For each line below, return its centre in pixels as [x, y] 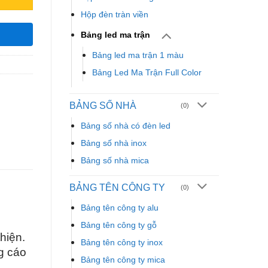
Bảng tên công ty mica [123, 259]
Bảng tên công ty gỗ [119, 225]
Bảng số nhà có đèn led [126, 125]
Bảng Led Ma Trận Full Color [147, 73]
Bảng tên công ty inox [122, 242]
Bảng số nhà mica [115, 160]
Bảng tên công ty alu [120, 207]
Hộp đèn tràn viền [115, 15]
